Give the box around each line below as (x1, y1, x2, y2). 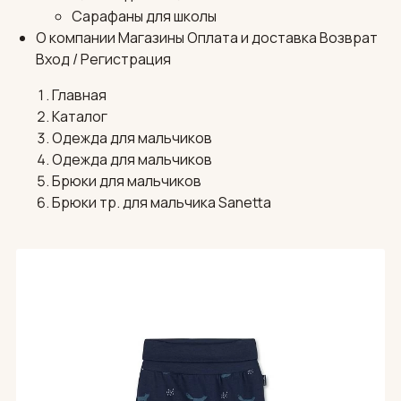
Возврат (320, 28, 378, 48)
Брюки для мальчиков (51, 171, 201, 192)
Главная (51, 85, 107, 106)
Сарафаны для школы (72, 6, 217, 27)
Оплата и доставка (187, 28, 317, 48)
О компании (36, 28, 115, 48)
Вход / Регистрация (36, 49, 171, 70)
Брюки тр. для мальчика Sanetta (51, 192, 271, 213)
